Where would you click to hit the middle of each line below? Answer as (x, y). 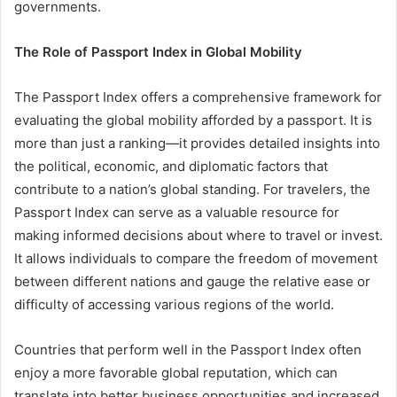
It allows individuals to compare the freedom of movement (196, 259)
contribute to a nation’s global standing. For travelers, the (192, 190)
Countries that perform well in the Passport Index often (188, 350)
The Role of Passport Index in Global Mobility (158, 52)
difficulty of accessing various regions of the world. (174, 305)
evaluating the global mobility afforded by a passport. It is (193, 121)
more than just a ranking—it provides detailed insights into (197, 144)
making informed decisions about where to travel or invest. (198, 236)
